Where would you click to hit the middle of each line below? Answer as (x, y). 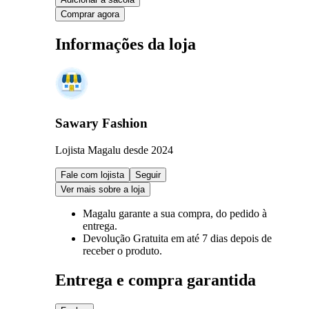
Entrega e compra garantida (156, 280)
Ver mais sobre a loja (103, 189)
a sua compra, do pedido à (210, 213)
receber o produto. (122, 250)
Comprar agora (90, 14)
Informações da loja (126, 44)
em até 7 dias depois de (221, 238)
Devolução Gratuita (127, 238)
